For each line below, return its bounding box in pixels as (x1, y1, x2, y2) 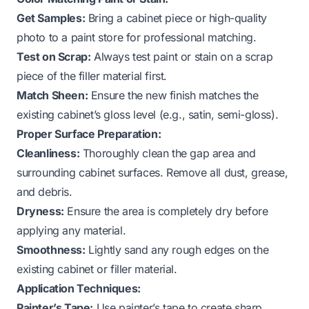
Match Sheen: (17, 88, 88, 102)
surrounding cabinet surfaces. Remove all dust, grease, (17, 165, 288, 179)
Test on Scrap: (17, 49, 91, 63)
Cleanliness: (17, 146, 80, 160)
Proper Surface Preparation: (17, 126, 161, 141)
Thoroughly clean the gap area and (79, 146, 256, 160)
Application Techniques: (17, 281, 141, 295)
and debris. (17, 184, 72, 199)
